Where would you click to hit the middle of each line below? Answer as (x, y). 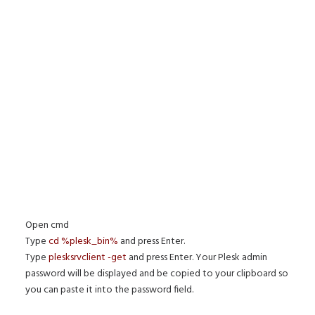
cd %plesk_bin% (83, 242)
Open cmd (47, 226)
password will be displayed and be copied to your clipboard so (157, 274)
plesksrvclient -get (88, 258)
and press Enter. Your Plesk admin (197, 258)
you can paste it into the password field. (109, 290)
